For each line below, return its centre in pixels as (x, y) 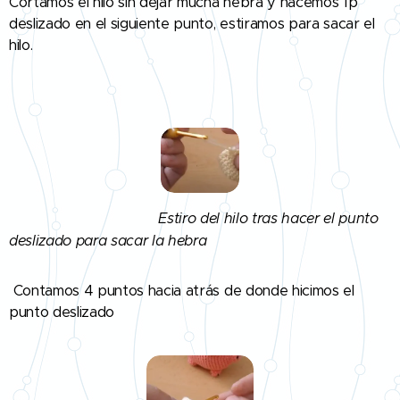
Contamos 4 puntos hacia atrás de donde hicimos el (182, 291)
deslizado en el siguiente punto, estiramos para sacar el (192, 24)
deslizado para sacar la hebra (108, 241)
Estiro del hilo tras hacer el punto (264, 218)
